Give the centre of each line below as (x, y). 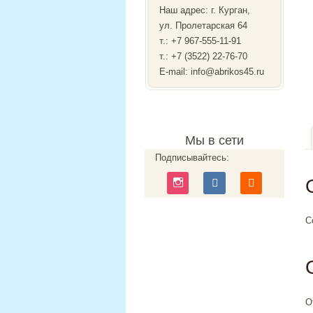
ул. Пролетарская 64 (203, 26)
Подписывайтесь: (192, 158)
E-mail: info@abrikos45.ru (212, 72)
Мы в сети (214, 140)
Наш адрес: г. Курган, (205, 10)
